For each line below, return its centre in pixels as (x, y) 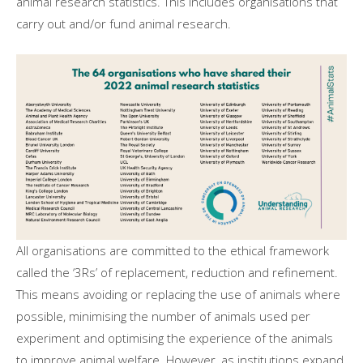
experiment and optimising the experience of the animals (175, 338)
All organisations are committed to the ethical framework (173, 251)
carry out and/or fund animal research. (125, 23)
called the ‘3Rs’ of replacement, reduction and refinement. (177, 273)
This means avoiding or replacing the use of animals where (178, 295)
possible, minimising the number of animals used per (163, 316)
